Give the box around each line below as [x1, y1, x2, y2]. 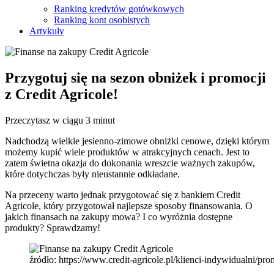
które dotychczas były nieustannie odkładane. [5, 168, 180, 179]
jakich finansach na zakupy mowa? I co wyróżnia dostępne [5, 211, 232, 222]
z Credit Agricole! [5, 86, 118, 102]
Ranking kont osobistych [54, 15, 150, 25]
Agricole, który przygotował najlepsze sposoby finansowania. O [5, 200, 253, 211]
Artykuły [29, 26, 64, 36]
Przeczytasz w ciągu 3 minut [5, 114, 115, 125]
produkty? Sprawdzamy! [5, 222, 100, 233]
